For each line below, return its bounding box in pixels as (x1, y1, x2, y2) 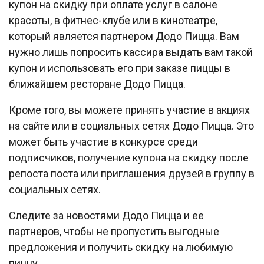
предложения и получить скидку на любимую (9, 241, 233, 254)
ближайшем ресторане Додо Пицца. (9, 78, 186, 91)
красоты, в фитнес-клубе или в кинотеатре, (9, 14, 217, 27)
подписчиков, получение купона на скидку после (9, 151, 249, 164)
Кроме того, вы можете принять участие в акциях (9, 104, 250, 117)
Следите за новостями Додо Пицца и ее (9, 209, 204, 222)
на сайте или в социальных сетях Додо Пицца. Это (9, 120, 254, 133)
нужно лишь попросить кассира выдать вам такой (9, 46, 253, 59)
